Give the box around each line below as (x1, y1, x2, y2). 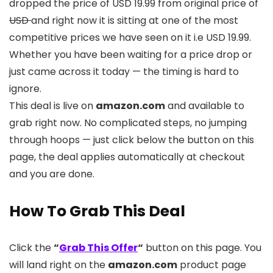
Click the (9, 241, 54, 255)
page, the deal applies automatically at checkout (9, 150, 245, 165)
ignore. (9, 82, 41, 96)
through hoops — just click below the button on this (9, 133, 254, 147)
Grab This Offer (59, 241, 138, 255)
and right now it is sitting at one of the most (31, 13, 238, 28)
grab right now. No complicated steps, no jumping (9, 116, 247, 130)
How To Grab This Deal (9, 200, 185, 222)
